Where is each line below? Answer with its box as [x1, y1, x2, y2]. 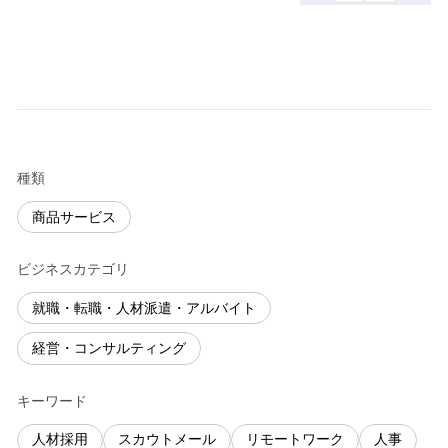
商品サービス [32, 209, 116, 225]
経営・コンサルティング [32, 340, 186, 356]
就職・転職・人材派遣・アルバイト [32, 300, 256, 316]
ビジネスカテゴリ [17, 262, 129, 278]
